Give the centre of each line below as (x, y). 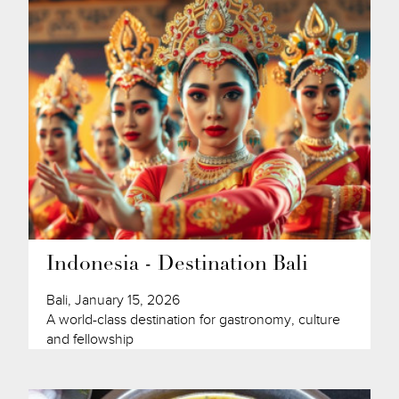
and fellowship (90, 340)
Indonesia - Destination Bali (178, 265)
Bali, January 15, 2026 (114, 301)
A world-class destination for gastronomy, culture (194, 320)
